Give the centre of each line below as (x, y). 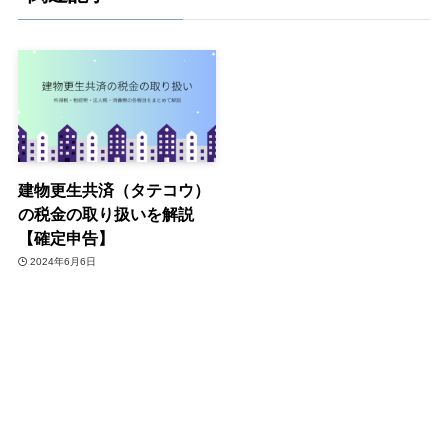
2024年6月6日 (63, 262)
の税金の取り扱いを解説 (105, 213)
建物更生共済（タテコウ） (113, 189)
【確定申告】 (65, 237)
